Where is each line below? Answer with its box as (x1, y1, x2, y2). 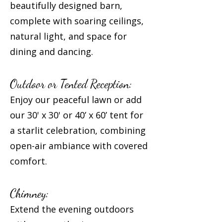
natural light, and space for (10, 30, 127, 42)
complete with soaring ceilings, (10, 15, 144, 27)
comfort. (10, 155, 47, 167)
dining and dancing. (10, 46, 93, 57)
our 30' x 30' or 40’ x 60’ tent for (10, 109, 143, 121)
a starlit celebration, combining (10, 124, 146, 136)
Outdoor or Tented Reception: (10, 77, 132, 91)
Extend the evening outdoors (10, 203, 134, 215)
